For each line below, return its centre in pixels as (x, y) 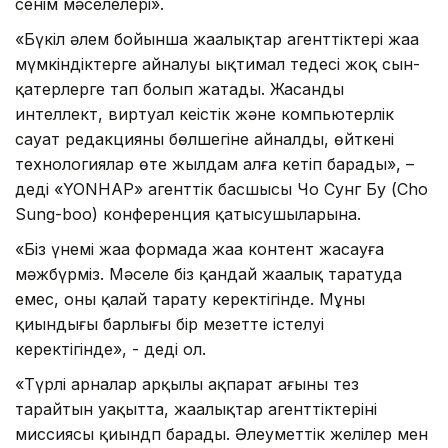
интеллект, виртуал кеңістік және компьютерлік (204, 113)
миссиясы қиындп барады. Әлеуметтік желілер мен (221, 433)
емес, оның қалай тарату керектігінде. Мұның (190, 298)
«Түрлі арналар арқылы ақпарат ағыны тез (187, 383)
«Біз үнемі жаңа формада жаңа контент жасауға (199, 248)
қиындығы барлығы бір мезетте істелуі (169, 323)
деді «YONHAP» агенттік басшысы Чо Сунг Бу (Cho (221, 188)
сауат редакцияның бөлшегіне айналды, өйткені (204, 138)
